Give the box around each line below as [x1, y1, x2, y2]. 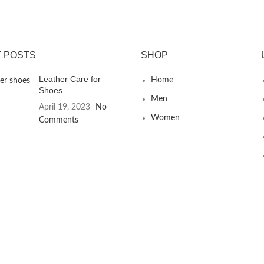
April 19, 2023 [38, 103, 90, 112]
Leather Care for [38, 74, 101, 84]
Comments [38, 116, 78, 125]
